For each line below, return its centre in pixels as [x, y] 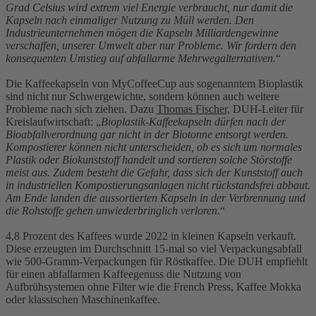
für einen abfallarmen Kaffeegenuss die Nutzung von [123, 274]
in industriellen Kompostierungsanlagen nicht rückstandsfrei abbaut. [158, 185]
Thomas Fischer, [193, 109]
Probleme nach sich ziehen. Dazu [81, 109]
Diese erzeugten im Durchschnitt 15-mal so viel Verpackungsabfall [154, 248]
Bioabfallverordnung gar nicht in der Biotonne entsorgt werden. [147, 134]
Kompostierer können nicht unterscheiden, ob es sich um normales [154, 147]
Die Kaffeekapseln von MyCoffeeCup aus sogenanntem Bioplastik [154, 83]
